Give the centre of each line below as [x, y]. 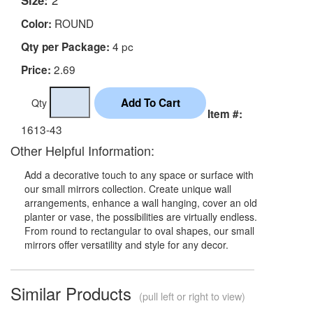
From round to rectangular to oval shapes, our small [139, 230]
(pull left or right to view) [191, 296]
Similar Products [73, 293]
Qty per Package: [65, 46]
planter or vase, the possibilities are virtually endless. [141, 216]
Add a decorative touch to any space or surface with [139, 174]
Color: [36, 23]
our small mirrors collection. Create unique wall [128, 188]
